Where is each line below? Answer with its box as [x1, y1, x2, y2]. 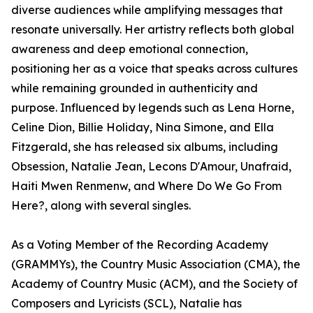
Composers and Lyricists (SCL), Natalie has [11, 296, 242, 310]
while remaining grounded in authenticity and [11, 81, 258, 95]
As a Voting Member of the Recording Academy [11, 238, 268, 252]
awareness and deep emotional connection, [11, 42, 248, 56]
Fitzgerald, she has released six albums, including [11, 140, 278, 154]
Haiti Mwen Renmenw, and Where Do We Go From [11, 179, 282, 193]
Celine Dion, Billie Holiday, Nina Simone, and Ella [11, 120, 274, 134]
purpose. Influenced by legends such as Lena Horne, [11, 101, 294, 115]
